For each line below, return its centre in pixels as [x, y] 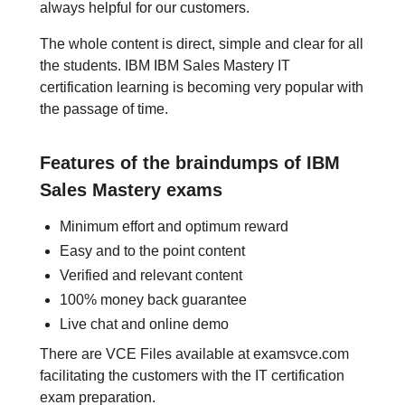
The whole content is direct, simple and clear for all [202, 44]
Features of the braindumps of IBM [190, 163]
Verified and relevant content [151, 275]
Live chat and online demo [144, 324]
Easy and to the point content [152, 251]
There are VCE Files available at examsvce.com [194, 354]
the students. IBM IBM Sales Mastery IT [165, 66]
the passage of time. [104, 109]
